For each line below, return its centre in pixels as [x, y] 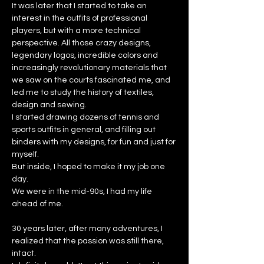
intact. [24, 253]
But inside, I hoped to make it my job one [88, 166]
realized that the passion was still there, [88, 241]
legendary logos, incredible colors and [85, 55]
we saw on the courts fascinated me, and [91, 80]
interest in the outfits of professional [80, 18]
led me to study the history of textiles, [83, 92]
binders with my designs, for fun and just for [94, 142]
